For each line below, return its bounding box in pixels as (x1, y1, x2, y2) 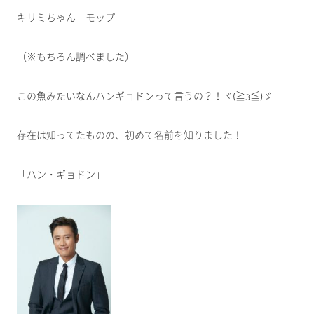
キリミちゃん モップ (17, 12, 115, 24)
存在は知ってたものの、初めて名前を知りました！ (17, 130, 243, 142)
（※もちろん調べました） (17, 51, 135, 63)
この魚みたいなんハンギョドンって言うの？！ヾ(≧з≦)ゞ (17, 90, 273, 102)
